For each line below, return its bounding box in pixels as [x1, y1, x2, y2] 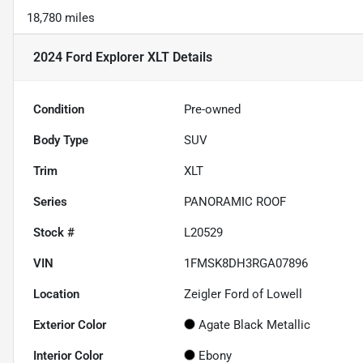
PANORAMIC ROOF [184, 194, 287, 210]
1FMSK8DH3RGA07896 [184, 256, 309, 271]
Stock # [33, 225, 75, 241]
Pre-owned [184, 102, 241, 117]
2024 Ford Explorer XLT [33, 49, 169, 66]
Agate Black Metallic [199, 318, 311, 333]
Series [33, 194, 67, 210]
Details [169, 49, 212, 66]
